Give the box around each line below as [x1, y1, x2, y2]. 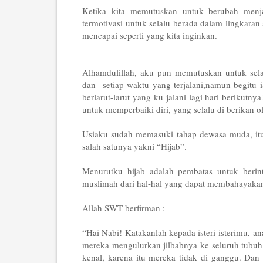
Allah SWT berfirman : [82, 202, 165, 214]
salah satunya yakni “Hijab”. [82, 140, 187, 152]
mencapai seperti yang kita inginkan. [82, 29, 217, 41]
